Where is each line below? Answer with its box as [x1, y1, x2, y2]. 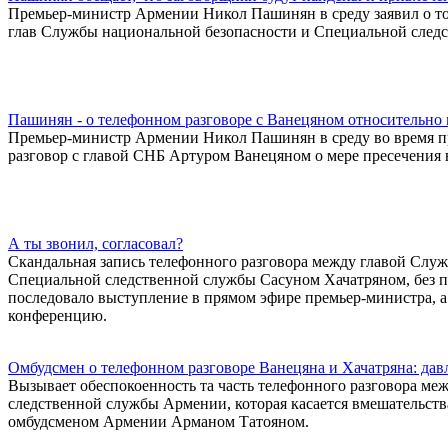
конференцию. [8, 306, 107, 324]
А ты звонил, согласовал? [8, 234, 183, 252]
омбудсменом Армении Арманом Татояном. [8, 412, 309, 430]
